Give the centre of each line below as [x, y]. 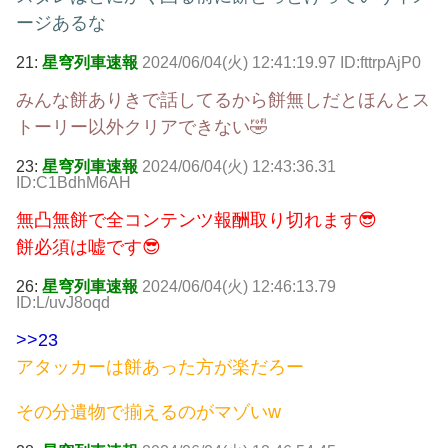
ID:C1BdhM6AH [73, 182]
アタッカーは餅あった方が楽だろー [160, 366]
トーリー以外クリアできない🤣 [142, 126]
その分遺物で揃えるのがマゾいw [148, 411]
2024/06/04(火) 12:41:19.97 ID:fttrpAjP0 [281, 62]
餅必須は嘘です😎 [88, 246]
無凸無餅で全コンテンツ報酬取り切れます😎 [196, 219]
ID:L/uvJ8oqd [63, 302]
